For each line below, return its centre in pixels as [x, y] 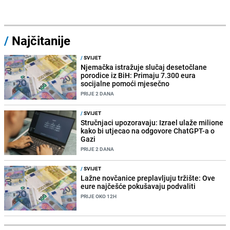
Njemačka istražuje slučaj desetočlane [144, 67]
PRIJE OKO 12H [99, 196]
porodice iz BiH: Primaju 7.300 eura [138, 75]
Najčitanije [41, 40]
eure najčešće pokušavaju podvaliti [138, 186]
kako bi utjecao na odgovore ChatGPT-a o [148, 130]
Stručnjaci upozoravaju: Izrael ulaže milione [152, 122]
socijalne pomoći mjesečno [125, 83]
